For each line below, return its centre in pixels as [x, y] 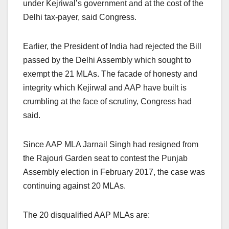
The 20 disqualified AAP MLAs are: [86, 215]
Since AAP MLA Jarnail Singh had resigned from [111, 145]
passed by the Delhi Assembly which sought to [107, 60]
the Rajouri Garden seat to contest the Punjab [105, 158]
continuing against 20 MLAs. [74, 186]
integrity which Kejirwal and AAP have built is [105, 88]
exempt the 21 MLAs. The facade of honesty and [110, 74]
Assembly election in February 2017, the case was [114, 172]
